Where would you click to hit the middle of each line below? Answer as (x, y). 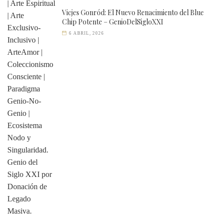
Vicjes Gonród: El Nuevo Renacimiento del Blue (133, 12)
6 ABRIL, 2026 (87, 33)
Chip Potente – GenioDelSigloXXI (113, 22)
